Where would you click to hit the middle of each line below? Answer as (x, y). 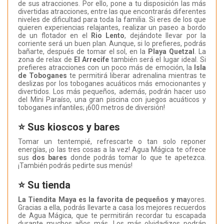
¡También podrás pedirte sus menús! (75, 166)
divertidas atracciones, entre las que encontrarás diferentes (112, 12)
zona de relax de (46, 60)
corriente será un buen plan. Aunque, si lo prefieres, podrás (112, 44)
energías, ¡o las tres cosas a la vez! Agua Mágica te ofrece (112, 150)
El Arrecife (91, 60)
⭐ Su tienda (44, 185)
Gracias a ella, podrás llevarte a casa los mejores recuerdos (112, 208)
